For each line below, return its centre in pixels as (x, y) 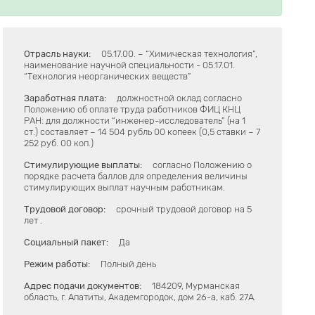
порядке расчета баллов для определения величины (136, 176)
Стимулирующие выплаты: (83, 165)
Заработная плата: (65, 98)
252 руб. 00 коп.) (59, 143)
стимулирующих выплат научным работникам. (125, 187)
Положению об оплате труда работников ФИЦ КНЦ (133, 109)
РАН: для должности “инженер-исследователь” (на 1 (135, 121)
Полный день (129, 264)
